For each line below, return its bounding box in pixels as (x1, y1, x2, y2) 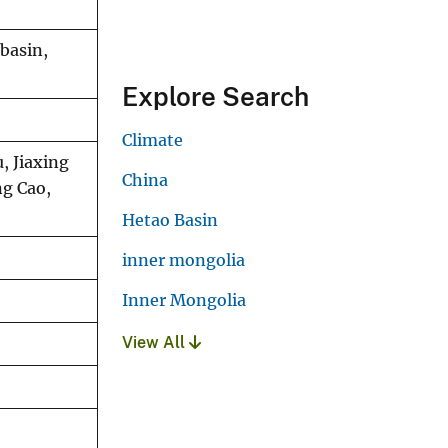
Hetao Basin (122, 209, 218, 230)
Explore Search (122, 80, 309, 112)
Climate (122, 129, 183, 150)
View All (122, 332, 189, 352)
